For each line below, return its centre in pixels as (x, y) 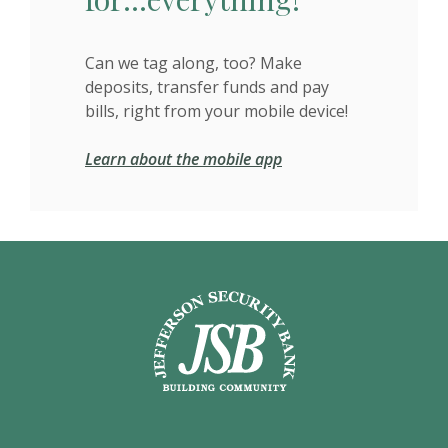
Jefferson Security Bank (240, 301)
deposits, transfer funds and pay (207, 86)
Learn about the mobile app (183, 158)
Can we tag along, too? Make (193, 62)
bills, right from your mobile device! (216, 110)
